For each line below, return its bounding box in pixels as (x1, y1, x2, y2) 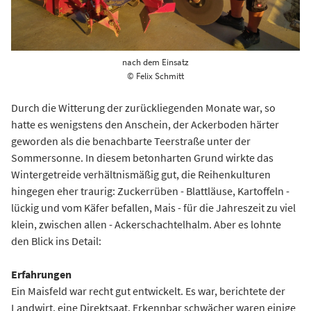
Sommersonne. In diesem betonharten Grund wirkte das (11, 151, 274, 165)
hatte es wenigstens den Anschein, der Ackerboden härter (11, 117, 279, 131)
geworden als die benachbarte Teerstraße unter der (11, 134, 251, 148)
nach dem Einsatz (122, 56, 189, 68)
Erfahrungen (11, 267, 72, 281)
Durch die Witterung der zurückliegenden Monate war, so (11, 101, 276, 115)
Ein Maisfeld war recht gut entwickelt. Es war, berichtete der (11, 284, 285, 298)
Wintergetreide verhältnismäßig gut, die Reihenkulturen (11, 167, 271, 181)
